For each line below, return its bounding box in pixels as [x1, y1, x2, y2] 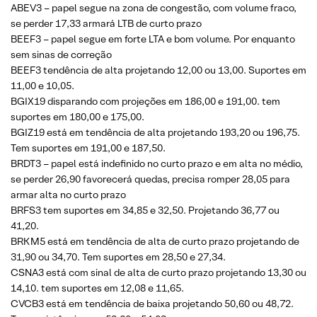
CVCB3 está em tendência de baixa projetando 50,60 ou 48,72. [11, 297, 294, 310]
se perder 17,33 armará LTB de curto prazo [11, 17, 202, 30]
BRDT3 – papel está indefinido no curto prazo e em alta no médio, [11, 157, 303, 170]
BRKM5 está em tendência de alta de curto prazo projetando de [11, 235, 299, 248]
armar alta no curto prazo [11, 188, 126, 201]
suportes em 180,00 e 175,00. [11, 110, 144, 123]
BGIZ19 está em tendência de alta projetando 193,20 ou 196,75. [11, 126, 300, 139]
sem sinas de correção [11, 48, 112, 61]
